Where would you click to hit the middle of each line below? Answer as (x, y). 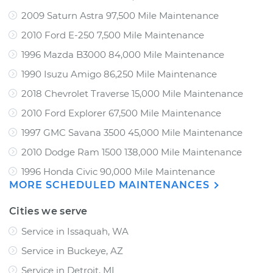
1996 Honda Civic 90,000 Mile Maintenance (118, 172)
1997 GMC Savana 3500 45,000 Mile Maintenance (132, 133)
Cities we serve (48, 211)
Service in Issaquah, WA (75, 231)
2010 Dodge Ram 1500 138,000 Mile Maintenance (132, 152)
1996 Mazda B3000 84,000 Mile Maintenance (123, 55)
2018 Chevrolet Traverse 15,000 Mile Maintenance (132, 94)
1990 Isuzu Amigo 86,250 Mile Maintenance (119, 74)
